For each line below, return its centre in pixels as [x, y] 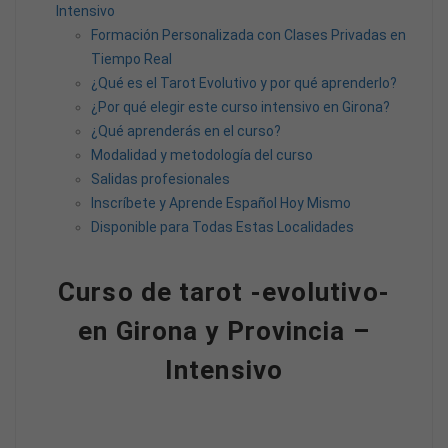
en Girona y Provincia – [224, 330]
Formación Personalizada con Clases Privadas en [248, 34]
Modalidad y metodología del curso [202, 154]
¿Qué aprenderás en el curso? [186, 130]
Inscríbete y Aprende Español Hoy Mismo [221, 202]
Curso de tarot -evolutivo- [224, 291]
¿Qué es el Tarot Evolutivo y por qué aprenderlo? [244, 82]
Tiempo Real [131, 58]
